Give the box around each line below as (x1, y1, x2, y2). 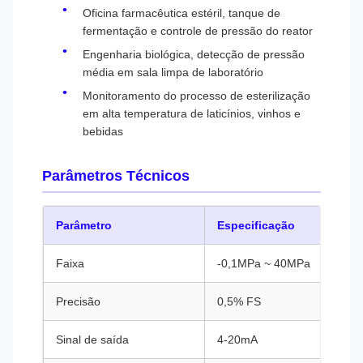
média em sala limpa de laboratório (83, 66, 263, 79)
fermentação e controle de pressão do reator (83, 24, 313, 37)
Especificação (217, 219, 295, 232)
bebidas (83, 125, 123, 138)
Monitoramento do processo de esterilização (83, 89, 310, 102)
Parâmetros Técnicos (42, 168, 190, 184)
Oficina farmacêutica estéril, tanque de (83, 6, 280, 19)
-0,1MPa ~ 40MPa (217, 257, 310, 270)
